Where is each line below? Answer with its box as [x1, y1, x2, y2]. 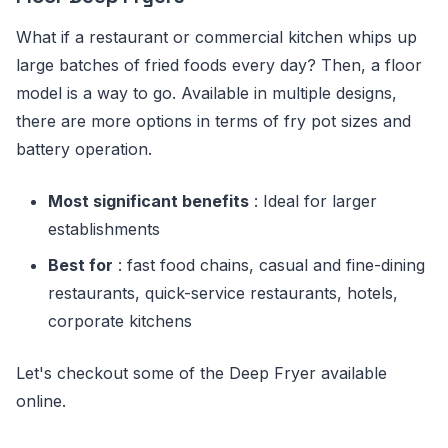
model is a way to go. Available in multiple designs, [16, 83, 397, 103]
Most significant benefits [48, 191, 249, 211]
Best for [48, 255, 113, 275]
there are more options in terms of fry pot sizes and [16, 111, 411, 131]
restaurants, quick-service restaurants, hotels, [48, 283, 398, 303]
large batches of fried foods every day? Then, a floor [16, 55, 422, 75]
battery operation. [16, 139, 152, 159]
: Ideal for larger [249, 191, 377, 211]
